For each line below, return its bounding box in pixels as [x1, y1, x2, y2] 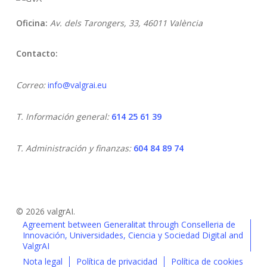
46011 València [142, 17, 203, 29]
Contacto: [15, 48, 58, 59]
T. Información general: [15, 111, 111, 122]
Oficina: [15, 17, 48, 29]
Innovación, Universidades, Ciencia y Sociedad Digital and [22, 229, 243, 241]
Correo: [15, 79, 45, 91]
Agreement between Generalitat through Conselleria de [22, 219, 235, 230]
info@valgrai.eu [47, 79, 107, 91]
